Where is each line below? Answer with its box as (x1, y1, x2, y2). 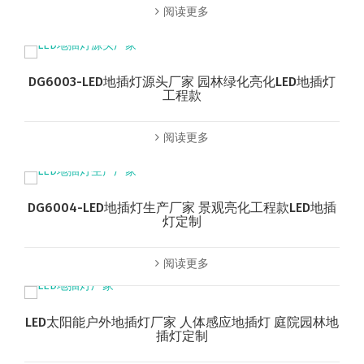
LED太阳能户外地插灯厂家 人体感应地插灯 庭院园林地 (25, 314, 339, 331)
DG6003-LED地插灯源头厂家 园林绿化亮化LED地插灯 (28, 74, 336, 90)
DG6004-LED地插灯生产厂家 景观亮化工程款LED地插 (28, 200, 336, 216)
